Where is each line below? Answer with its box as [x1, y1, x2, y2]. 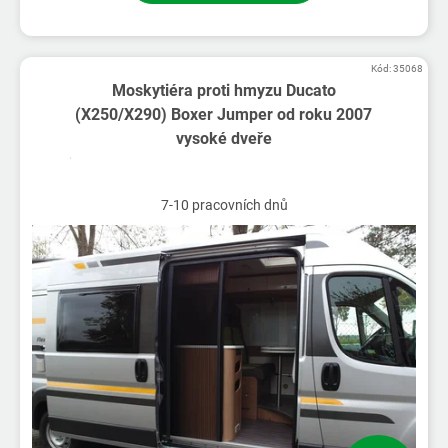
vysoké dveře [175, 129, 272, 149]
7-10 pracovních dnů [160, 197, 288, 214]
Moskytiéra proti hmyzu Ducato [111, 81, 336, 101]
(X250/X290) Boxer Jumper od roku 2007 [75, 105, 373, 125]
